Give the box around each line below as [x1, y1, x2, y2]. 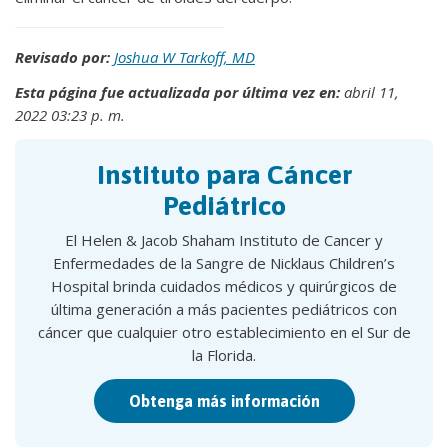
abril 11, [340, 82, 399, 102]
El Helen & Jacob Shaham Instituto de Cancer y [65, 230, 383, 250]
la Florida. [192, 345, 256, 365]
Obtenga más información [128, 392, 320, 410]
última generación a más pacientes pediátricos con [51, 299, 397, 319]
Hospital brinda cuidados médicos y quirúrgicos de [51, 276, 397, 296]
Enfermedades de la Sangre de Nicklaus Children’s [53, 253, 395, 273]
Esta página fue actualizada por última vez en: [15, 82, 340, 102]
